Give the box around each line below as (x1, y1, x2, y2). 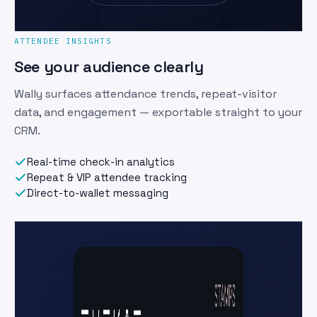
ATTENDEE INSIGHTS (14, 35, 112, 46)
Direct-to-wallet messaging (27, 185, 168, 200)
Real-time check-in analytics (27, 154, 175, 168)
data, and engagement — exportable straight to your (14, 104, 302, 120)
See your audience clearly (14, 56, 204, 76)
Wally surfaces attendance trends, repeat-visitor (14, 86, 277, 101)
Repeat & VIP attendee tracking (27, 170, 187, 184)
